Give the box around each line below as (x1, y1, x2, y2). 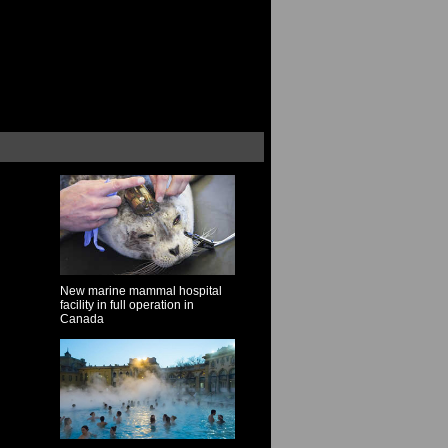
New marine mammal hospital (60, 284, 222, 298)
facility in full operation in (60, 298, 194, 312)
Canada (60, 312, 104, 326)
